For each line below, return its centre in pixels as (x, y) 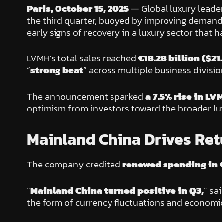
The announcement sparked (86, 96)
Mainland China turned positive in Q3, (117, 190)
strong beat (56, 70)
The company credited (74, 165)
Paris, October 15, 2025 (78, 8)
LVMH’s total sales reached (82, 58)
